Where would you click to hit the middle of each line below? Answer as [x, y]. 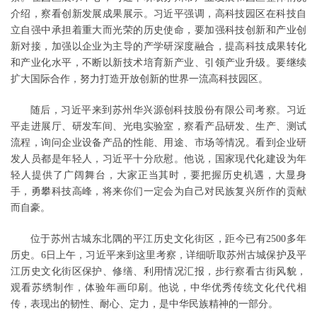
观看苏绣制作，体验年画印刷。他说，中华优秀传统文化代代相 [158, 288]
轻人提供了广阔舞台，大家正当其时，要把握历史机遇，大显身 [158, 175]
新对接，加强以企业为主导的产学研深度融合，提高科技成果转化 [158, 46]
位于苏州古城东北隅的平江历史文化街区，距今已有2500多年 [168, 239]
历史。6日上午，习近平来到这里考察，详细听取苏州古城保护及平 [158, 255]
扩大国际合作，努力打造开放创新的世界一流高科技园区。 [139, 79]
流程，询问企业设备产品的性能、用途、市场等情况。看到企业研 [158, 143]
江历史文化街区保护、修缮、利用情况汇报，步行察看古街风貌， [158, 271]
